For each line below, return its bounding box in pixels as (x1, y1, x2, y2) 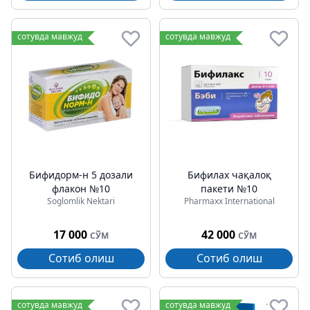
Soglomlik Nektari (47, 195, 115, 207)
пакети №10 (201, 182, 257, 195)
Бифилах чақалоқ (187, 168, 271, 181)
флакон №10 (52, 182, 110, 195)
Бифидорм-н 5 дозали (29, 168, 133, 181)
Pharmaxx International (183, 195, 275, 207)
